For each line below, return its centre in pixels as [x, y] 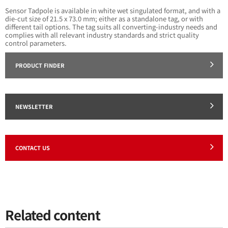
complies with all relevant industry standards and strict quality [102, 35]
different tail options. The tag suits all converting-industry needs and [111, 26]
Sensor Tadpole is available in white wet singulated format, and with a [113, 10]
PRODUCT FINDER [40, 65]
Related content [53, 214]
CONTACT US [33, 147]
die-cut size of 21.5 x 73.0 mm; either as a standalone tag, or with [104, 18]
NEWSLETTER [34, 106]
